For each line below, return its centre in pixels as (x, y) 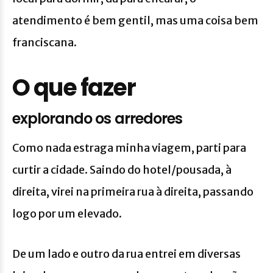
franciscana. (44, 42)
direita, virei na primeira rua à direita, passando (133, 191)
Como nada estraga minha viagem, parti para (129, 147)
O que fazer (74, 87)
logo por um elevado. (67, 213)
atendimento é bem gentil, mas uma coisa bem (135, 20)
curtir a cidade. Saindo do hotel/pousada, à (122, 169)
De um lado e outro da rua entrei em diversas (126, 253)
